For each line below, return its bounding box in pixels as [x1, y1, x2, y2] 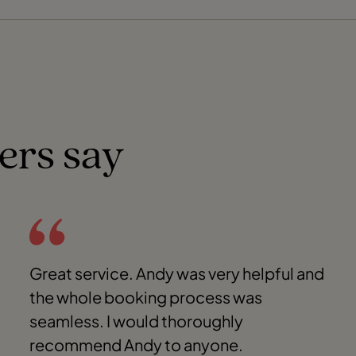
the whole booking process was [29, 286, 263, 307]
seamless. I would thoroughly [29, 310, 244, 331]
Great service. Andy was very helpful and [29, 262, 325, 283]
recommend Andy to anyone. [29, 334, 244, 354]
